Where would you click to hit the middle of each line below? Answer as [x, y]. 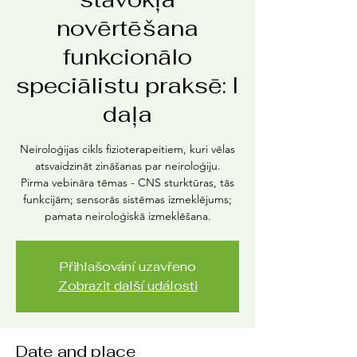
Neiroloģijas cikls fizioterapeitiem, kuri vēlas [127, 149]
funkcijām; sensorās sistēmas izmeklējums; [127, 199]
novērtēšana [127, 28]
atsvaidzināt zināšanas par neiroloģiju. [127, 166]
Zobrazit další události [127, 286]
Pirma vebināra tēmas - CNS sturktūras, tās [127, 182]
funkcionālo [127, 57]
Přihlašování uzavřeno [127, 267]
